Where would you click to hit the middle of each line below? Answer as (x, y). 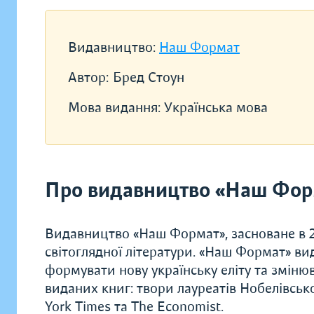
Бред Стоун (149, 77)
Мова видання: (116, 108)
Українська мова (216, 108)
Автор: (88, 77)
